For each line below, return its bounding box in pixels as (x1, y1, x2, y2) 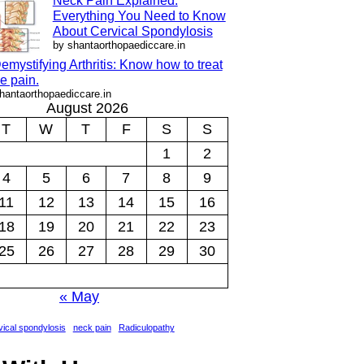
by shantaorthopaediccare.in (52, 38, 185, 51)
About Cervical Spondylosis (52, 24, 213, 38)
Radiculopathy (118, 322, 175, 332)
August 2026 (45, 99, 128, 116)
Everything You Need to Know (52, 8, 226, 23)
